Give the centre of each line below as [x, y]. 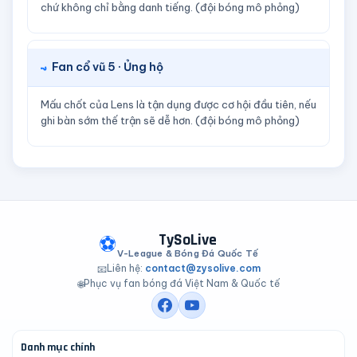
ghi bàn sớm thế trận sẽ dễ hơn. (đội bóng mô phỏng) [170, 120]
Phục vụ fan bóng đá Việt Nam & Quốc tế [181, 283]
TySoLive [187, 240]
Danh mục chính [58, 347]
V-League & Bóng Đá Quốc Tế [188, 253]
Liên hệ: [126, 268]
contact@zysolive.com [202, 268]
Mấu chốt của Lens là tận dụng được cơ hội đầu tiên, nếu [178, 104]
